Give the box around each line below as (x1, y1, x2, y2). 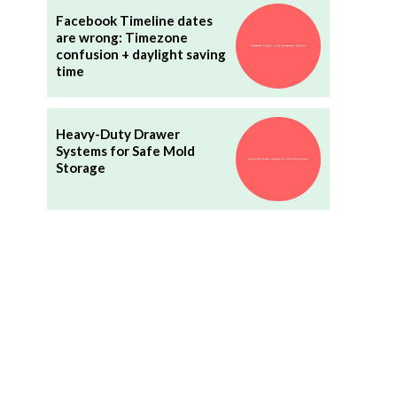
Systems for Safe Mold (55, 142, 195, 159)
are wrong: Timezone (55, 28, 188, 45)
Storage (55, 159, 105, 175)
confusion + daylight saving (55, 45, 226, 62)
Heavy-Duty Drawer (55, 125, 180, 142)
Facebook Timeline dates (55, 12, 213, 28)
